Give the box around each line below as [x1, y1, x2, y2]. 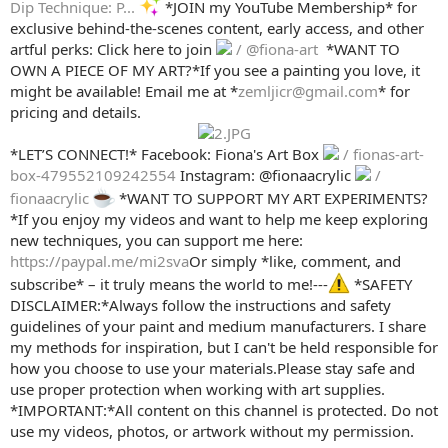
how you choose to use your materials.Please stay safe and [10, 358, 415, 379]
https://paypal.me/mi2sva [10, 251, 189, 272]
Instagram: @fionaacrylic [180, 165, 355, 186]
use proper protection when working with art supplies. [10, 379, 385, 400]
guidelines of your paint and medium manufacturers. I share [10, 316, 426, 337]
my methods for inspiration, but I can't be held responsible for [10, 337, 438, 358]
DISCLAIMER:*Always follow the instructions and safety [10, 295, 391, 316]
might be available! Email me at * [10, 81, 238, 102]
